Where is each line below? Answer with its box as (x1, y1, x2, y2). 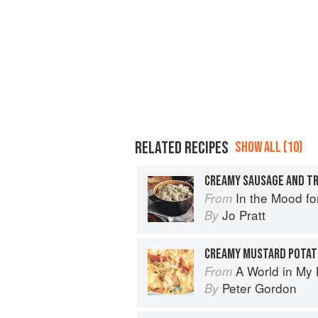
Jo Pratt (222, 205, 265, 224)
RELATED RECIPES (135, 137, 229, 158)
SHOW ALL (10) (235, 138, 302, 156)
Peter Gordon (222, 278, 297, 297)
